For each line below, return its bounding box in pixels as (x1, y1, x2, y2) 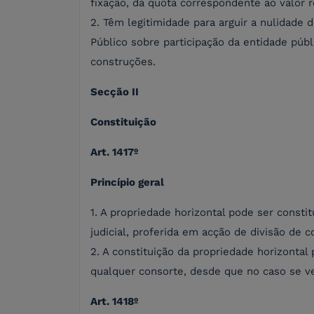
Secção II (90, 86, 139, 99)
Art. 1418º (90, 295, 138, 308)
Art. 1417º (90, 146, 138, 159)
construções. (90, 55, 156, 69)
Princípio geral (90, 176, 164, 189)
